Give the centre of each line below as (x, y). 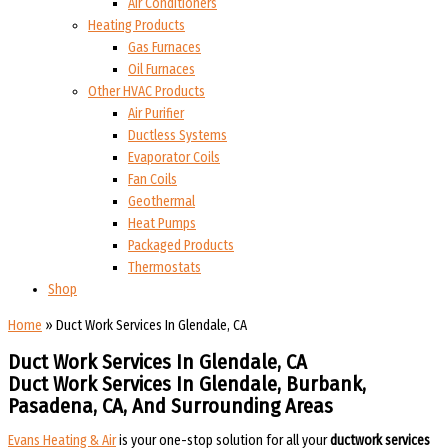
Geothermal (161, 202)
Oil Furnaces (161, 70)
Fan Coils (152, 180)
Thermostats (164, 268)
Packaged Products (181, 246)
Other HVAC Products (146, 92)
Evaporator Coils (174, 158)
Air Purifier (156, 114)
